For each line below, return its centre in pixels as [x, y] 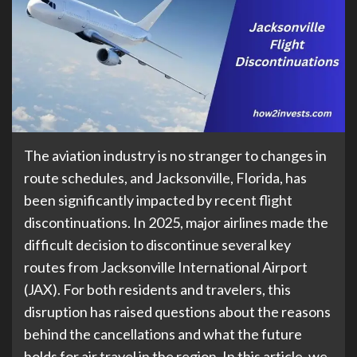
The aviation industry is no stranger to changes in [175, 155]
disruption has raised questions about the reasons [177, 311]
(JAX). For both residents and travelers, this [157, 289]
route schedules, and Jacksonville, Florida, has [165, 177]
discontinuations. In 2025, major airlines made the [176, 222]
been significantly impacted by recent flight [158, 200]
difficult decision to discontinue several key [157, 244]
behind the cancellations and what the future [163, 333]
